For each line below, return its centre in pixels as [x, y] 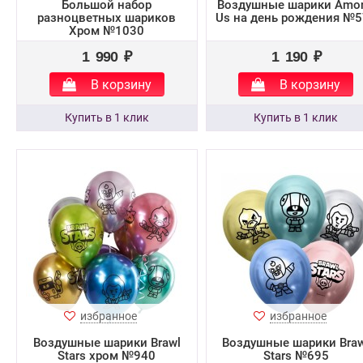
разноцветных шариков [107, 18]
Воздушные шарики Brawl [107, 343]
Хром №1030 [107, 31]
